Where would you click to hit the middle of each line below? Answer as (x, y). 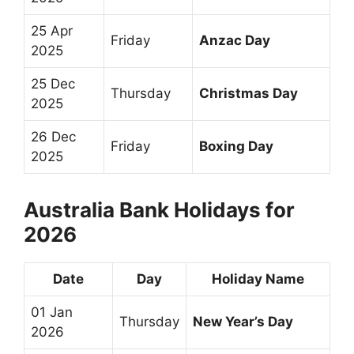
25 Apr (52, 30)
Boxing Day (236, 146)
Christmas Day (249, 93)
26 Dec (53, 136)
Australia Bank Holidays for (159, 209)
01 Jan (52, 312)
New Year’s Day (243, 321)
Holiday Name (258, 279)
